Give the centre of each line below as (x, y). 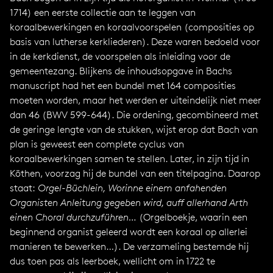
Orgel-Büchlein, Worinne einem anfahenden (132, 188)
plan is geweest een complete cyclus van (97, 144)
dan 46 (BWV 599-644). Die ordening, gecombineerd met (134, 115)
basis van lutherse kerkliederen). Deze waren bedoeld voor (135, 42)
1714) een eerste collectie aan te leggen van (103, 12)
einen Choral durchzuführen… (73, 217)
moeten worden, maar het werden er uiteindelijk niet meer (136, 100)
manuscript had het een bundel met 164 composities (123, 86)
